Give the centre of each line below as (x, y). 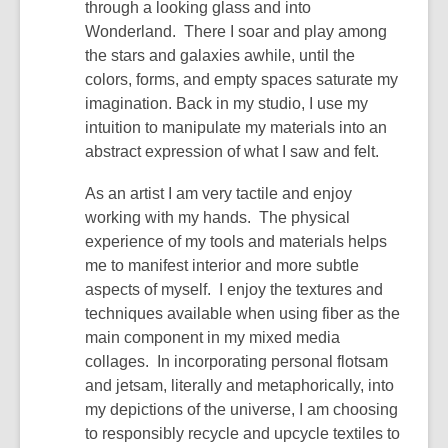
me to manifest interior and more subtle (222, 266)
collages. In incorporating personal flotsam (236, 362)
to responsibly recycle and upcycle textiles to (242, 434)
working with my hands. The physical (217, 218)
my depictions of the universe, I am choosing (241, 410)
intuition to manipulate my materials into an (236, 128)
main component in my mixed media (212, 338)
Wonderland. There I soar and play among (236, 32)
